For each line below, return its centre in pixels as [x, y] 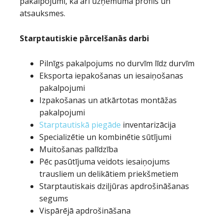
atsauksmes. [42, 13]
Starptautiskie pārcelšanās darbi [84, 38]
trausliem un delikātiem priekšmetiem [109, 174]
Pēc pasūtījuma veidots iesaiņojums [105, 162]
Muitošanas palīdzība [79, 149]
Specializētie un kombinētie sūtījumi [105, 137]
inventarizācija [148, 125]
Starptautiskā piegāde [80, 125]
